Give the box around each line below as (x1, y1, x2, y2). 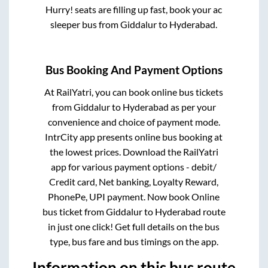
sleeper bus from (50, 19, 121, 31)
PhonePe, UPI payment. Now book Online (48, 190, 220, 202)
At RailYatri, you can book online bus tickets (44, 86, 224, 98)
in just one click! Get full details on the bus (48, 220, 220, 232)
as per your (168, 100, 216, 112)
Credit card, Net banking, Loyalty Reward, (49, 175, 219, 187)
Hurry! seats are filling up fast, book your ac (45, 4, 223, 16)
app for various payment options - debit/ (51, 160, 217, 172)
